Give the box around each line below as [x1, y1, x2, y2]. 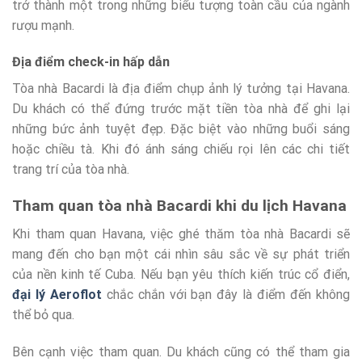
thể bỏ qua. [12, 306, 74, 322]
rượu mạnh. [12, 17, 74, 33]
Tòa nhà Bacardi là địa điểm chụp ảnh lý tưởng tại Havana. [12, 81, 350, 97]
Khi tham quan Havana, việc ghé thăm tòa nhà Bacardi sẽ [12, 225, 350, 242]
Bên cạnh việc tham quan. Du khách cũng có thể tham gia [12, 343, 350, 360]
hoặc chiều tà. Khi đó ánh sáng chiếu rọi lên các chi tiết [12, 141, 350, 158]
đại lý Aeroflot [12, 286, 102, 302]
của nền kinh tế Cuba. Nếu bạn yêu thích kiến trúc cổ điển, [12, 266, 350, 282]
